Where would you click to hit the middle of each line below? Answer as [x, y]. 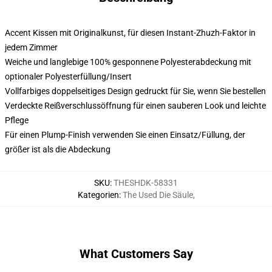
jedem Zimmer [31, 47]
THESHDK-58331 [146, 183]
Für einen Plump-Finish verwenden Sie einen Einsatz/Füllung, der [125, 135]
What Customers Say [136, 254]
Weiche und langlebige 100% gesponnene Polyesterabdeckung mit [128, 62]
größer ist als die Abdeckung [58, 149]
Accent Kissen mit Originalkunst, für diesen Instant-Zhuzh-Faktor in [130, 33]
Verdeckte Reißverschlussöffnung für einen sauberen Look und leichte [135, 106]
